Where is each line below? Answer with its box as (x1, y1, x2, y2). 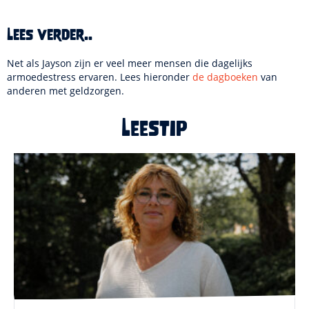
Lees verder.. (7, 26, 92, 43)
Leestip (121, 117, 188, 141)
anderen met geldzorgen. (7, 84, 124, 97)
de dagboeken (192, 70, 258, 83)
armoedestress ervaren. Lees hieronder (7, 70, 192, 83)
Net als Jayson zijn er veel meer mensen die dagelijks (7, 57, 252, 70)
